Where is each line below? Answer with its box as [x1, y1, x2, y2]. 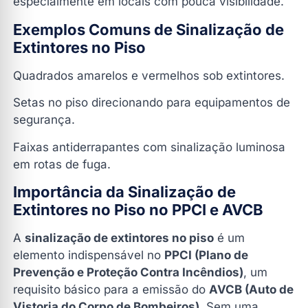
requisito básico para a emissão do [13, 283, 209, 297]
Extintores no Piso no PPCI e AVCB [13, 201, 263, 219]
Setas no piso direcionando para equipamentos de [13, 96, 290, 110]
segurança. [13, 113, 75, 127]
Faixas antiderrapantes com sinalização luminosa [13, 140, 285, 154]
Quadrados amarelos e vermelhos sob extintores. [13, 68, 285, 82]
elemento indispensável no [13, 248, 164, 263]
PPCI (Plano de [164, 248, 248, 263]
